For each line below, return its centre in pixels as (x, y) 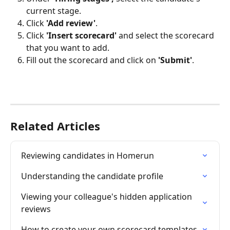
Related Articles (55, 126)
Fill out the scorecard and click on (92, 60)
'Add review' (71, 23)
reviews (36, 209)
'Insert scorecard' (81, 36)
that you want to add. (68, 48)
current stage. (54, 11)
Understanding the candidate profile (92, 176)
